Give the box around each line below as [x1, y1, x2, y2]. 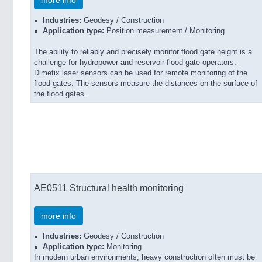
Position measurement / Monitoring [104, 27, 225, 35]
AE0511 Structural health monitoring [34, 182, 184, 193]
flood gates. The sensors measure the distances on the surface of [34, 80, 257, 88]
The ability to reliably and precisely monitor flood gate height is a [34, 48, 252, 56]
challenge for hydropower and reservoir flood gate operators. [34, 58, 236, 67]
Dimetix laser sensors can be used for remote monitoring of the [34, 69, 247, 77]
